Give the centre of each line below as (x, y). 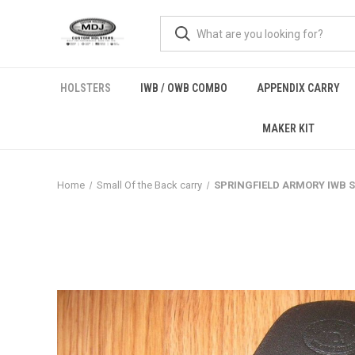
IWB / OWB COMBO (183, 88)
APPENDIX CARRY (298, 88)
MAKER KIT (288, 128)
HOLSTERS (85, 88)
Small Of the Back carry (149, 185)
